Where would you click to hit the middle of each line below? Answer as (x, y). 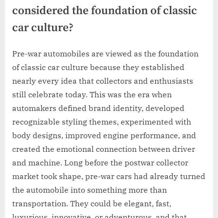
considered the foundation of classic (105, 11)
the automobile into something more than (90, 190)
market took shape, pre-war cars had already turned (109, 176)
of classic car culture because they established (98, 67)
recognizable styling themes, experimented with (102, 121)
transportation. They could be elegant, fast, (92, 203)
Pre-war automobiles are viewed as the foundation (105, 53)
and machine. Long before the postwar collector (100, 162)
